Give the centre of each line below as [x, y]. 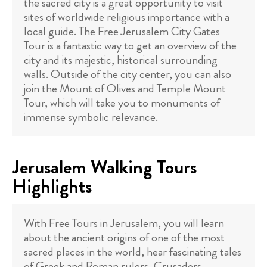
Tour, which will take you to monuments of [122, 103]
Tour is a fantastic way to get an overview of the [130, 46]
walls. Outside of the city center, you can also [128, 74]
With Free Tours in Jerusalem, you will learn [124, 223]
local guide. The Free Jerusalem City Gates [122, 31]
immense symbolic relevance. [91, 117]
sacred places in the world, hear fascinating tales [133, 252]
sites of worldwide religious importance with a [127, 17]
